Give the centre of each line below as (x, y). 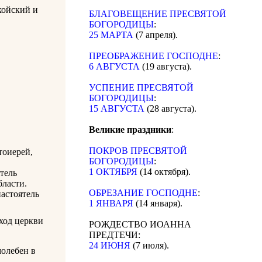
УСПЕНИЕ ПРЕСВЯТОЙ (141, 88)
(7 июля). (150, 246)
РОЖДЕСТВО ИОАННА (140, 225)
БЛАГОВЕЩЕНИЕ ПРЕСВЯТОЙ (158, 14)
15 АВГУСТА (117, 109)
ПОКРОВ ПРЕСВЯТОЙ (138, 151)
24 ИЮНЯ (110, 246)
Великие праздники (130, 130)
